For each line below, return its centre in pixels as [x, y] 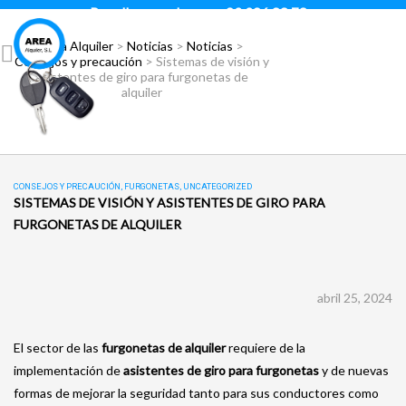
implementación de [68, 370]
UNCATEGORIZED [217, 186]
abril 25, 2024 [355, 298]
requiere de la [266, 348]
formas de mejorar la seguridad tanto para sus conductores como [196, 393]
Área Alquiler [76, 46]
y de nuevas [355, 370]
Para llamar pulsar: [147, 13]
